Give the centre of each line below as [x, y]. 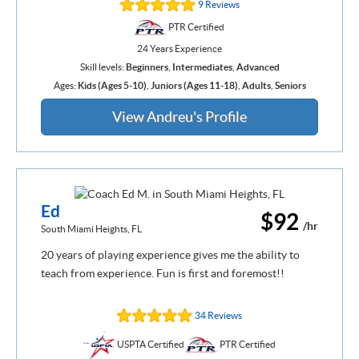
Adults [256, 85]
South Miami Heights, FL [91, 228]
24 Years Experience [179, 48]
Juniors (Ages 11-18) [194, 85]
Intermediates [202, 67]
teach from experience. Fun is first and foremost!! [163, 273]
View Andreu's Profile [179, 116]
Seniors [290, 85]
